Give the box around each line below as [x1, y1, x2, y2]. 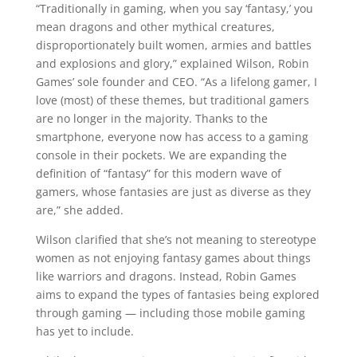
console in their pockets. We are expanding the [35, 147, 287, 163]
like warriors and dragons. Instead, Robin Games [35, 269, 296, 284]
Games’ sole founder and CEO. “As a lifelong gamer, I [35, 74, 317, 89]
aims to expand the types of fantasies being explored [35, 287, 320, 302]
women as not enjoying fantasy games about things [35, 250, 311, 265]
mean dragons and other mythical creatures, [35, 19, 275, 34]
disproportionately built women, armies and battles [35, 37, 312, 53]
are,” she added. [35, 202, 124, 218]
